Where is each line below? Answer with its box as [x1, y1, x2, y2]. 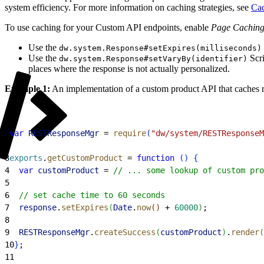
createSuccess [94, 227, 156, 237]
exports [9, 153, 42, 163]
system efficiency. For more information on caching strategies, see [5, 2, 251, 12]
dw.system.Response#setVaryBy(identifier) [59, 54, 247, 63]
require [113, 128, 146, 138]
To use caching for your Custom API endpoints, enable [5, 22, 211, 32]
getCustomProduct [47, 153, 123, 163]
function [137, 153, 174, 163]
